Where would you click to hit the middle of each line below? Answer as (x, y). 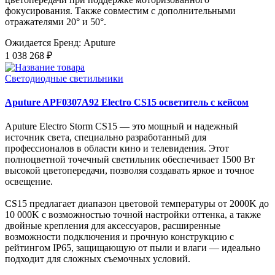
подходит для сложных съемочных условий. (100, 259)
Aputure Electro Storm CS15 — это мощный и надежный (122, 126)
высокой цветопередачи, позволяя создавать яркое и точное (130, 171)
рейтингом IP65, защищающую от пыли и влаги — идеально (133, 248)
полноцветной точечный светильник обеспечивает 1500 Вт (130, 160)
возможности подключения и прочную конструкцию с (119, 237)
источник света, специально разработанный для (106, 137)
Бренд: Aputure (84, 42)
